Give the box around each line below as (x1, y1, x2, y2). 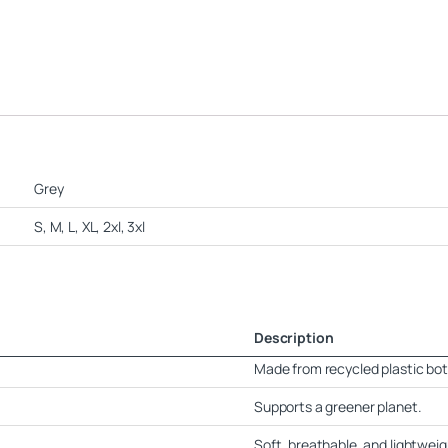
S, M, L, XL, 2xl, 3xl (34, 217, 146, 237)
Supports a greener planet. (254, 397, 422, 417)
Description (254, 328, 334, 348)
